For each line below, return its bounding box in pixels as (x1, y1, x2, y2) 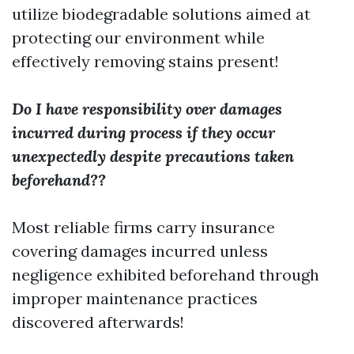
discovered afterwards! (12, 312, 184, 332)
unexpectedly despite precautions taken (12, 146, 294, 166)
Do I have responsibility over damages (12, 99, 282, 119)
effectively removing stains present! (12, 51, 279, 71)
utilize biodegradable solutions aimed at (12, 4, 311, 24)
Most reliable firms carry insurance (12, 217, 275, 237)
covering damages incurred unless (12, 241, 268, 261)
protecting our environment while (12, 28, 265, 47)
